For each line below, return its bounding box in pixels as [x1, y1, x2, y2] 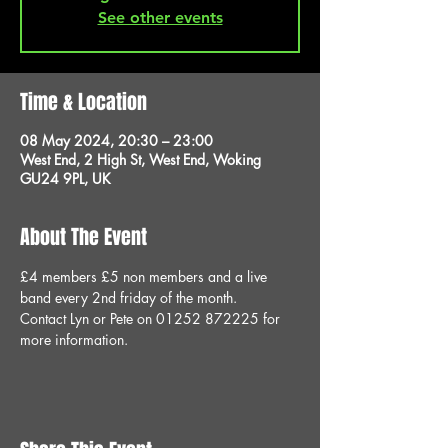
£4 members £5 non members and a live [20, 267, 271, 286]
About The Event [20, 222, 147, 252]
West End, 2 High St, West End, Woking [20, 150, 261, 169]
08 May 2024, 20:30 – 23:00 [20, 131, 213, 150]
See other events [97, 8, 223, 27]
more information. [20, 330, 128, 349]
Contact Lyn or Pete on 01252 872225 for [20, 309, 284, 328]
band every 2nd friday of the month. [20, 288, 237, 307]
